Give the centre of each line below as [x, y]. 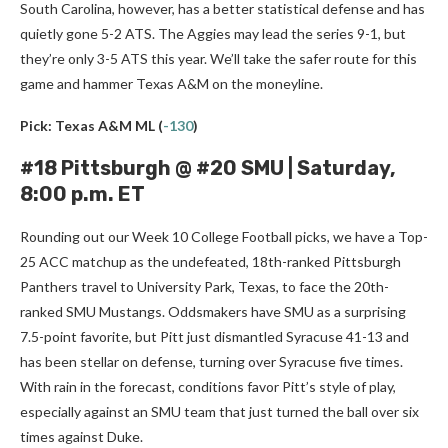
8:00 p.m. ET [82, 194]
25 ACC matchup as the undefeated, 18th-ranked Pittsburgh [210, 262]
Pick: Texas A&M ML [87, 126]
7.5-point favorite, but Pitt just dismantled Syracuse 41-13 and [214, 337]
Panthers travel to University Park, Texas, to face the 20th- [204, 287]
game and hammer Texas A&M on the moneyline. [171, 84]
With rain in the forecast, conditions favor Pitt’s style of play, [208, 387]
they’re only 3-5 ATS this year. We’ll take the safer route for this [218, 59]
